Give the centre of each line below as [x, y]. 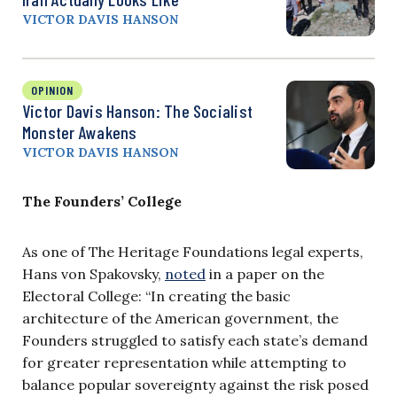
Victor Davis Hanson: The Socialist [138, 110]
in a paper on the [265, 273]
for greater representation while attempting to [184, 362]
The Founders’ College [102, 201]
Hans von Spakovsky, [93, 273]
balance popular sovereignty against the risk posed [195, 384]
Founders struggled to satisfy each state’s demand [195, 340]
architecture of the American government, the [180, 318]
